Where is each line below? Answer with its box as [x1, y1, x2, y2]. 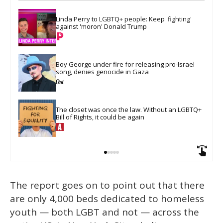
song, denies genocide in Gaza [56, 67, 149, 76]
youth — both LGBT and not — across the [10, 205, 199, 219]
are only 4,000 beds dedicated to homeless [10, 192, 204, 205]
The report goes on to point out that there [10, 178, 205, 192]
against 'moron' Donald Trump [56, 21, 147, 31]
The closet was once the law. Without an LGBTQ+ [56, 105, 203, 114]
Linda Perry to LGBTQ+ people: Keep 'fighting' [56, 14, 193, 23]
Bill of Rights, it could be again [56, 112, 144, 121]
